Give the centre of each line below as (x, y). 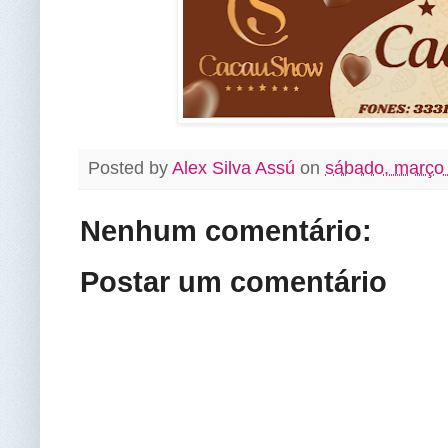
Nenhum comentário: (226, 231)
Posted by (130, 167)
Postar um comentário (233, 282)
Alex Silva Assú (233, 167)
